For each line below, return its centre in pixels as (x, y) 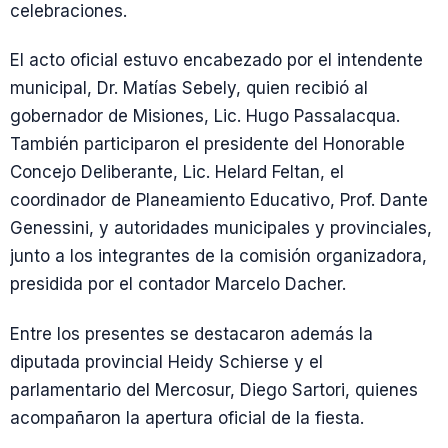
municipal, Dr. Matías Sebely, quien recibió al (189, 88)
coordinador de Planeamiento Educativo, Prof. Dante (219, 200)
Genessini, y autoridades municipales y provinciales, (221, 228)
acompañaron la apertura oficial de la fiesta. (187, 417)
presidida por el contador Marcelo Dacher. (178, 284)
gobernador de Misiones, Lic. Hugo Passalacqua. (205, 116)
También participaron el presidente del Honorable (207, 144)
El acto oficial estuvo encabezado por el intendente (216, 60)
